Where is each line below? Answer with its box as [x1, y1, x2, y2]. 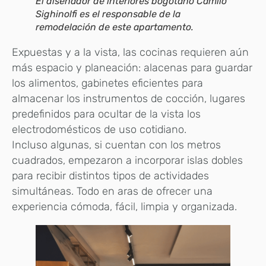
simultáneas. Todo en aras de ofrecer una [12, 184, 213, 198]
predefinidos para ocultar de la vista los [12, 107, 201, 121]
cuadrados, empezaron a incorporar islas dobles [12, 153, 243, 167]
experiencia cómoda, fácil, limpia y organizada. [12, 199, 237, 213]
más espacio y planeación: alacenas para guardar [12, 61, 252, 74]
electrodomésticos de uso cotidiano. [12, 122, 186, 136]
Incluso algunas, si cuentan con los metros [12, 138, 221, 151]
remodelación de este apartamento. [36, 21, 194, 33]
